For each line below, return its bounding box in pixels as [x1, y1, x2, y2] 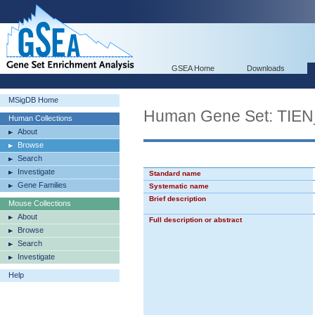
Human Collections [8, 114, 72, 122]
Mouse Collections [8, 199, 71, 207]
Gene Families [18, 181, 67, 189]
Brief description [149, 195, 206, 202]
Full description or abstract [149, 216, 242, 224]
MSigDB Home [8, 96, 58, 104]
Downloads [247, 64, 285, 72]
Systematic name [149, 182, 209, 190]
